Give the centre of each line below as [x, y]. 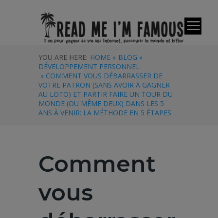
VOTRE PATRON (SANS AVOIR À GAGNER [104, 85]
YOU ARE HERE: [63, 57]
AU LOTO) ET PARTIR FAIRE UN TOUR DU [106, 94]
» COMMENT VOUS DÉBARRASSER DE [100, 76]
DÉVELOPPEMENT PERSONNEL [89, 66]
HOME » [103, 57]
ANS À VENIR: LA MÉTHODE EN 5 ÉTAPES [105, 113]
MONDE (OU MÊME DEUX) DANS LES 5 [101, 103]
